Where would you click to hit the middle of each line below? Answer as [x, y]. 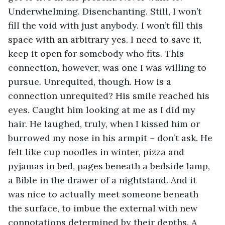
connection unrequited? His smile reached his [110, 95]
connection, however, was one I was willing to [108, 67]
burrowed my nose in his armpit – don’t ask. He [111, 138]
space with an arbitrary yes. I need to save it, [106, 39]
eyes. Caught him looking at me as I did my [103, 109]
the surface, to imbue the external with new [104, 208]
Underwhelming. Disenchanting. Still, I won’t [106, 11]
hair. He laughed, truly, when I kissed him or [105, 124]
